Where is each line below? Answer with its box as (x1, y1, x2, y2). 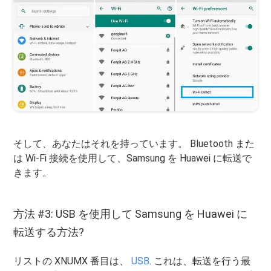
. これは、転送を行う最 (149, 255, 251, 267)
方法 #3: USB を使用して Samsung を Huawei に (13, 207, 248, 220)
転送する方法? (13, 225, 85, 238)
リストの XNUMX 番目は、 (13, 255, 132, 267)
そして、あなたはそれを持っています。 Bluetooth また (13, 137, 255, 149)
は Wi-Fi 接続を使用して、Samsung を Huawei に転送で (13, 152, 252, 164)
